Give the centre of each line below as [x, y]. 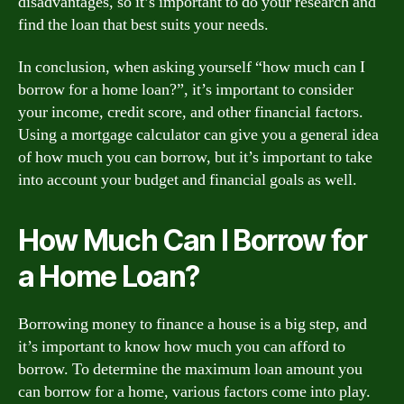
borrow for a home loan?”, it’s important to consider [186, 90]
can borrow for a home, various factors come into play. [194, 392]
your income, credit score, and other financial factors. [191, 112]
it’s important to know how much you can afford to [182, 347]
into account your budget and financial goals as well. [188, 180]
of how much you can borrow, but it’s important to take [195, 157]
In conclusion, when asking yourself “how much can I [192, 67]
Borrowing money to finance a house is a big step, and [193, 324]
